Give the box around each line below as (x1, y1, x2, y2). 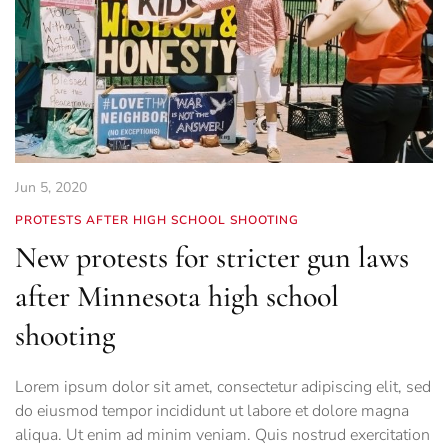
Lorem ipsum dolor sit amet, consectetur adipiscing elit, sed (15, 376, 431, 399)
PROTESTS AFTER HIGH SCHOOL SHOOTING (15, 212, 299, 229)
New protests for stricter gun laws (15, 239, 409, 277)
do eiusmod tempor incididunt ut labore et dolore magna (15, 400, 409, 423)
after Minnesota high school (15, 278, 339, 316)
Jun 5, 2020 (15, 178, 87, 198)
